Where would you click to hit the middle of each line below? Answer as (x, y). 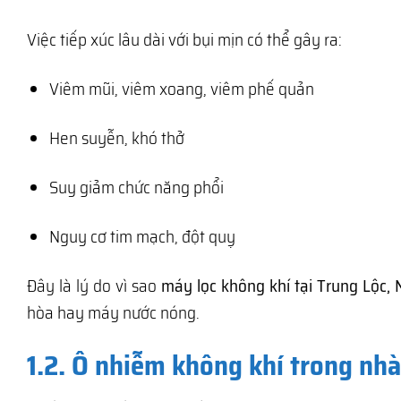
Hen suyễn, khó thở (116, 137)
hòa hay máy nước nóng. (113, 312)
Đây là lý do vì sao (94, 285)
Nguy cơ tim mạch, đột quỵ (142, 236)
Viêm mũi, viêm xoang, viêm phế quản (181, 89)
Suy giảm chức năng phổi (136, 187)
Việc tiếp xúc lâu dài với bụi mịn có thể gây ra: (184, 40)
